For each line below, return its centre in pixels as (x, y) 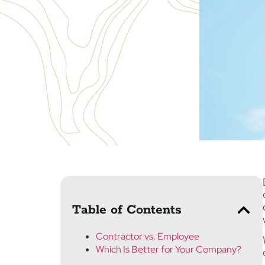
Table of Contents (127, 210)
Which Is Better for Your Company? (169, 249)
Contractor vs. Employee (148, 236)
